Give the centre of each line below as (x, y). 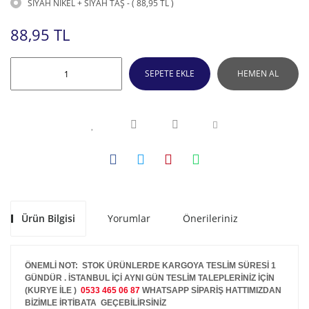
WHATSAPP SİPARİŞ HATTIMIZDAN (211, 290)
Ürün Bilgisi (48, 218)
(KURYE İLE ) (53, 290)
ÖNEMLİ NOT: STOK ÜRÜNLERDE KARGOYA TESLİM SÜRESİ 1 (150, 266)
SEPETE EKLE (170, 73)
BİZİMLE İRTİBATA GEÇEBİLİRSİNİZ (97, 303)
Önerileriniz (210, 218)
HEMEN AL (258, 73)
